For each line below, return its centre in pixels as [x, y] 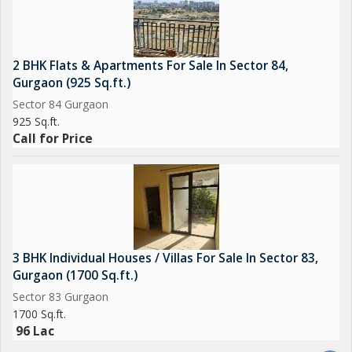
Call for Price [53, 139]
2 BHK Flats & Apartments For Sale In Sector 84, [150, 66]
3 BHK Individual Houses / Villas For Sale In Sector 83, [165, 258]
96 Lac [35, 331]
